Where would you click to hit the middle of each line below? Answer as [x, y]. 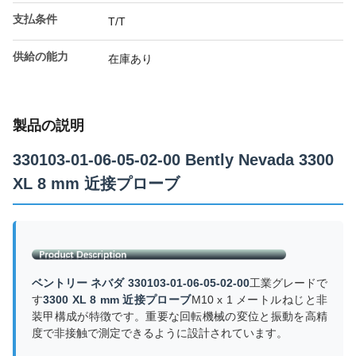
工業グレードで [288, 283]
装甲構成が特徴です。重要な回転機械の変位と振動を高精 [180, 317]
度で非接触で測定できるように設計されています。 [160, 333]
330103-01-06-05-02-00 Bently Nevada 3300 [173, 160]
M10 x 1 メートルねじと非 [259, 300]
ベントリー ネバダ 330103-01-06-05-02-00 [141, 283]
